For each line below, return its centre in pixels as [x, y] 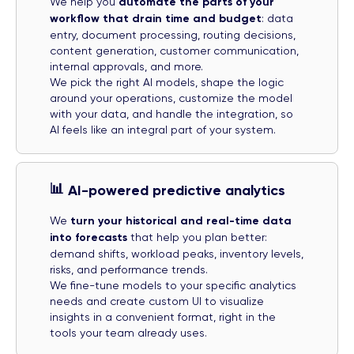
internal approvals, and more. [126, 66]
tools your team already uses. [128, 332]
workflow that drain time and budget [156, 18]
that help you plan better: [197, 237]
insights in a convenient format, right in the [163, 316]
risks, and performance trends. [129, 269]
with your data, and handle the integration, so [171, 113]
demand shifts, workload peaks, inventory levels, [177, 253]
